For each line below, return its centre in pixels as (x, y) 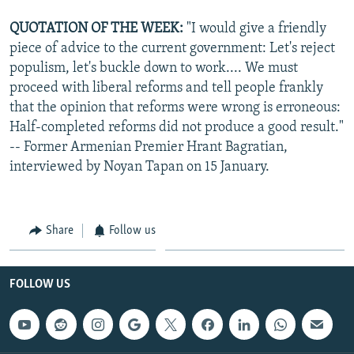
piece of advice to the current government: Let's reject (172, 48)
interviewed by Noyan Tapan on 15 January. (139, 167)
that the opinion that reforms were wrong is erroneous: (175, 107)
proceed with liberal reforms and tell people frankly (166, 88)
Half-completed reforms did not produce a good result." (177, 127)
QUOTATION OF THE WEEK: (96, 28)
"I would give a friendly (255, 28)
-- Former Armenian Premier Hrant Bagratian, (149, 147)
